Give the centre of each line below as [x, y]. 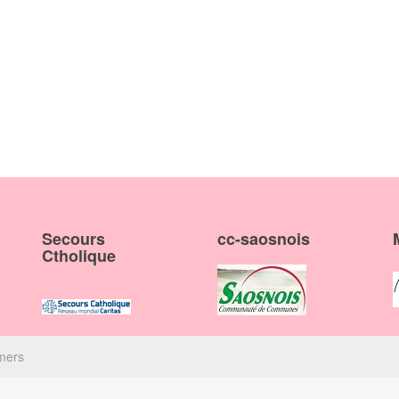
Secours [74, 239]
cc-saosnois [263, 239]
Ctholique [79, 256]
